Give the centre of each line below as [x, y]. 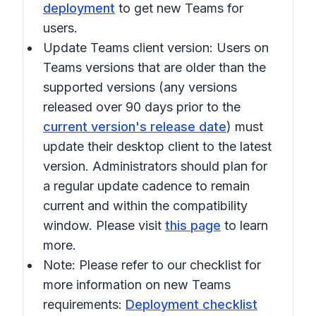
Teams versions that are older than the [154, 67]
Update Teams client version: [130, 48]
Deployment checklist [192, 304]
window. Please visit [104, 225]
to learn [244, 225]
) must [245, 127]
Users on [243, 48]
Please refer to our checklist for [168, 265]
